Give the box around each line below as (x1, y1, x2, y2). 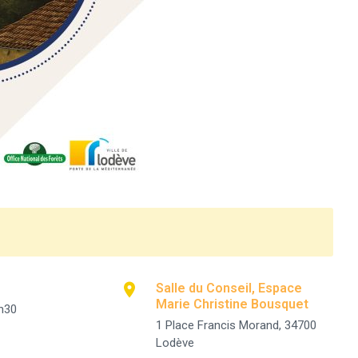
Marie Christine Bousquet (155, 296, 308, 312)
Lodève (155, 336, 194, 350)
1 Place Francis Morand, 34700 (155, 318, 316, 332)
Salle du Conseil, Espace (155, 280, 302, 296)
